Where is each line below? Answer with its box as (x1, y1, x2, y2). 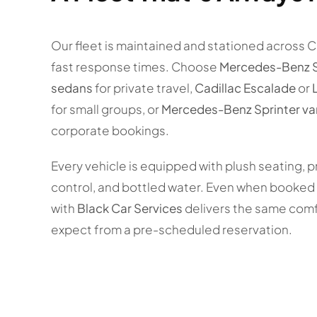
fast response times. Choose (50, 59, 219, 75)
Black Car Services (76, 200, 183, 217)
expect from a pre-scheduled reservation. (50, 221, 292, 238)
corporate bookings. (50, 122, 169, 139)
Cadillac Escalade (194, 80, 296, 96)
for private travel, (92, 80, 195, 96)
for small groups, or (50, 101, 161, 117)
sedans (50, 80, 93, 96)
